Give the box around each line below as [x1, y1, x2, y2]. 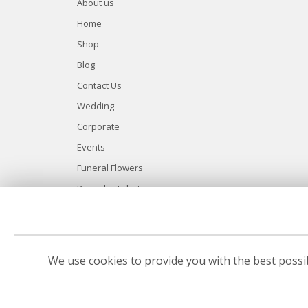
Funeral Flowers [77, 162, 143, 175]
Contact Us [77, 79, 122, 92]
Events [77, 141, 105, 154]
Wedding [77, 100, 114, 113]
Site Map [77, 203, 113, 216]
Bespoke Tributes [77, 182, 151, 195]
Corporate [77, 120, 120, 133]
